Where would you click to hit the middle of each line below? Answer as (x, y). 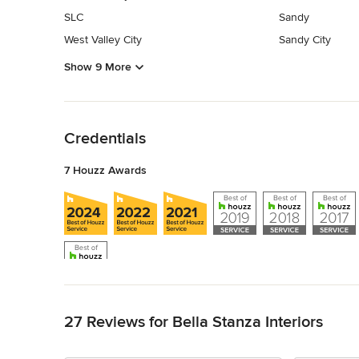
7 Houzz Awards (105, 170)
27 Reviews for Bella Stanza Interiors (194, 322)
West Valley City (103, 40)
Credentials (105, 138)
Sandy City (305, 40)
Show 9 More (98, 67)
